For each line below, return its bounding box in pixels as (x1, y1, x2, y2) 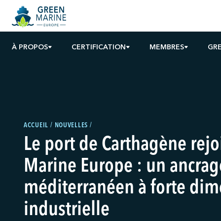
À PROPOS (12, 42, 48, 52)
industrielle (24, 200, 110, 220)
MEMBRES (149, 42, 184, 52)
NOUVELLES (54, 122, 88, 129)
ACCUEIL (24, 122, 48, 129)
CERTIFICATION (72, 42, 126, 52)
